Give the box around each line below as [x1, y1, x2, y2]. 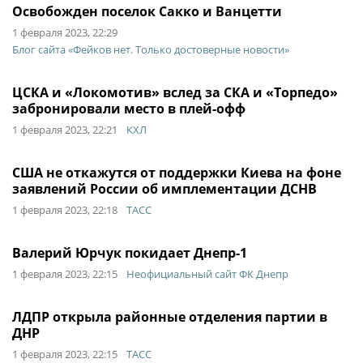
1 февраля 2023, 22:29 [12, 25, 117, 40]
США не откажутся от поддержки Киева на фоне [12, 164, 341, 181]
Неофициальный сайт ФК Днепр [126, 267, 288, 281]
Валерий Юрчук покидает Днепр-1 [12, 244, 247, 262]
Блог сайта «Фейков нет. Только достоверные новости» [12, 42, 289, 57]
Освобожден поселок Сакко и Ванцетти [12, 2, 282, 20]
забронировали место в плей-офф [12, 100, 246, 117]
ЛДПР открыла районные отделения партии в [12, 308, 327, 326]
